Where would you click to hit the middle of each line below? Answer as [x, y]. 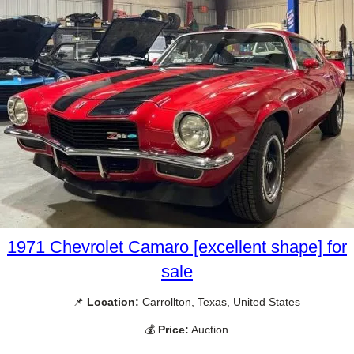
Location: [113, 301]
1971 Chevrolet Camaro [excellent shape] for [177, 247]
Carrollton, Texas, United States [220, 301]
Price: [173, 330]
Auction [209, 330]
